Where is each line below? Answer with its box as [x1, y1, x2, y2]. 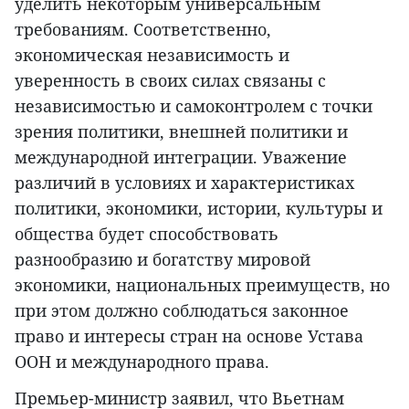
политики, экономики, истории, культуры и [15, 197, 383, 220]
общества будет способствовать [15, 223, 278, 246]
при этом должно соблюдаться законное [15, 299, 349, 322]
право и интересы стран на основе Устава [15, 325, 363, 348]
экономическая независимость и [15, 44, 289, 67]
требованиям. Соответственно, [15, 18, 271, 41]
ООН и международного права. [15, 351, 269, 373]
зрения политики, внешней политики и [15, 121, 348, 143]
